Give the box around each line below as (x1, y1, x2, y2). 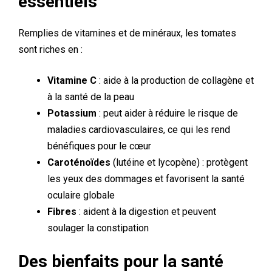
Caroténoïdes (47, 157, 110, 168)
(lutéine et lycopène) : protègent (110, 157, 248, 168)
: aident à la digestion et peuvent (76, 206, 216, 217)
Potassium (47, 107, 97, 119)
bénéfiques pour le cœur (47, 140, 151, 152)
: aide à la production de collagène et (97, 75, 254, 86)
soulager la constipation (47, 222, 149, 234)
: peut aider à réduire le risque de (97, 107, 238, 119)
